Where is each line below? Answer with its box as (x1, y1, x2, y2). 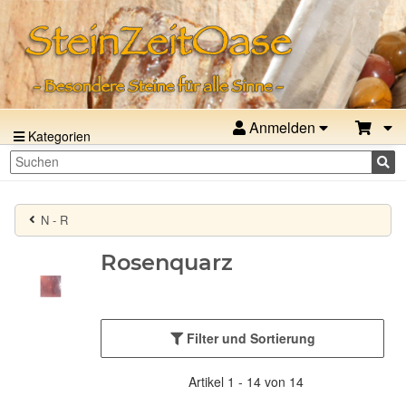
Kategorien (24, 127, 91, 145)
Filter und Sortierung (186, 328, 315, 347)
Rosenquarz (101, 248, 233, 275)
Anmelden (246, 117, 319, 138)
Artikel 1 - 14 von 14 (188, 372, 304, 391)
